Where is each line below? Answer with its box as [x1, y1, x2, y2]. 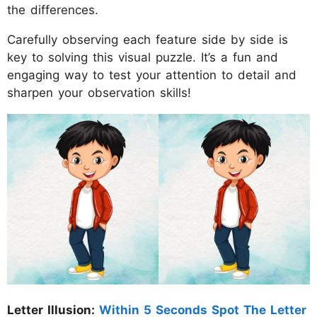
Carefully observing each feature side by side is [7, 32, 288, 47]
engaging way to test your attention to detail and [7, 67, 296, 82]
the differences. [7, 2, 98, 17]
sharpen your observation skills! [7, 85, 191, 100]
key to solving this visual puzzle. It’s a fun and [7, 50, 278, 64]
